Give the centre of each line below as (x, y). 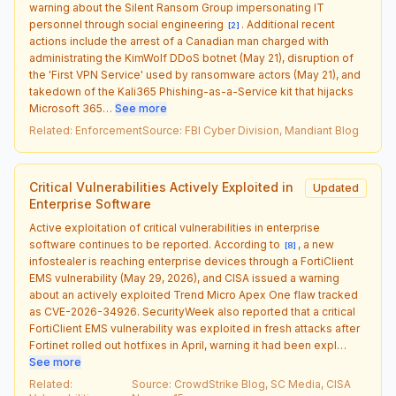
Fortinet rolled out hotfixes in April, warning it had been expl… (188, 345)
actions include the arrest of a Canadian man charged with (179, 41)
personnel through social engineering (128, 24)
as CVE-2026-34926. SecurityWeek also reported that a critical (192, 312)
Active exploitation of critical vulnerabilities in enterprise (175, 228)
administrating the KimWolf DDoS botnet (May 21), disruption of (191, 58)
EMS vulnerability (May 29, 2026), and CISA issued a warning (184, 278)
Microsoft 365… (71, 108)
